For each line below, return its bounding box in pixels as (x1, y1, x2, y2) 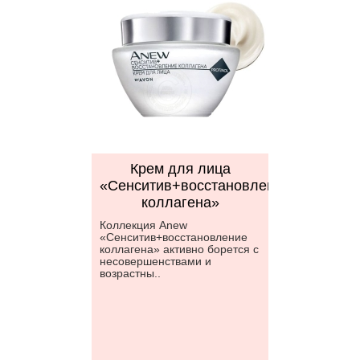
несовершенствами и (100, 255, 211, 268)
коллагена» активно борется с (100, 243, 259, 256)
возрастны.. (100, 267, 161, 280)
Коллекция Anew (100, 219, 187, 231)
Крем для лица (129, 161, 231, 177)
